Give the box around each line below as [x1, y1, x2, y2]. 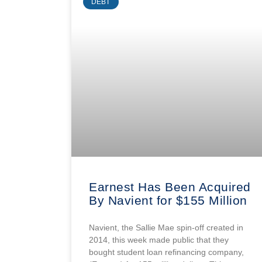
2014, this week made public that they [89, 235, 229, 244]
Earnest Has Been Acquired [89, 180, 251, 194]
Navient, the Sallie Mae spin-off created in [89, 222, 243, 232]
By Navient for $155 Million [89, 193, 247, 207]
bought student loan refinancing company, [89, 247, 244, 257]
